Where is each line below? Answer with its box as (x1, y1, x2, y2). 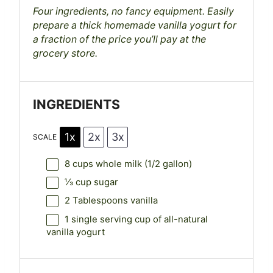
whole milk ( (93, 158, 147, 169)
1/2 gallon (147, 158, 189, 169)
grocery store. (33, 48, 98, 60)
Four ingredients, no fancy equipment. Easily (33, 5, 235, 18)
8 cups (64, 158, 93, 169)
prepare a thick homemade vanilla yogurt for (33, 19, 237, 32)
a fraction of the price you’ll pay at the (33, 34, 207, 46)
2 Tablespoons (64, 195, 128, 207)
